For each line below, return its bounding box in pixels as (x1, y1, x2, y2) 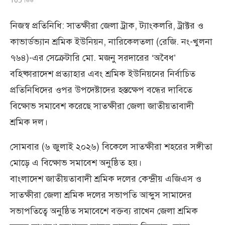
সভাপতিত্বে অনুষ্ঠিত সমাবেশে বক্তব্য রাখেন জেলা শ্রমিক (10, 205, 198, 216)
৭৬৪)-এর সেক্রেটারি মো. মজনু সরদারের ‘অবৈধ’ (10, 52, 176, 63)
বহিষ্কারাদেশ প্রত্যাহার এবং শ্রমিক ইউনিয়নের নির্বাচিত (10, 68, 195, 79)
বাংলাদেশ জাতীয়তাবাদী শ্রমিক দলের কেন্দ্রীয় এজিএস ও (10, 173, 201, 184)
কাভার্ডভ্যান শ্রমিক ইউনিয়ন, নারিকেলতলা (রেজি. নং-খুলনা (10, 36, 212, 47)
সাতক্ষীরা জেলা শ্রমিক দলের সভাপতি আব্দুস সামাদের (10, 189, 192, 200)
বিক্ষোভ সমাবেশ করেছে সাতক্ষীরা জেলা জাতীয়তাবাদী (10, 100, 194, 111)
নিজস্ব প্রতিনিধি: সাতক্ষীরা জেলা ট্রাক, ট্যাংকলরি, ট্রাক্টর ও (10, 20, 203, 31)
